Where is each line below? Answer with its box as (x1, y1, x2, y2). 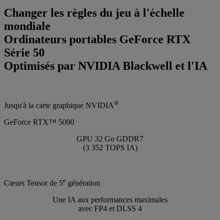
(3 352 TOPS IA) (82, 143, 137, 152)
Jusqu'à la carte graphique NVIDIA (4, 101, 114, 110)
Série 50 (4, 46, 45, 59)
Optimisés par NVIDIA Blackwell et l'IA (4, 59, 207, 72)
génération (66, 179, 100, 188)
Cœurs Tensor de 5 (4, 179, 63, 188)
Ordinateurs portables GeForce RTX (4, 32, 191, 46)
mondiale (4, 19, 51, 32)
